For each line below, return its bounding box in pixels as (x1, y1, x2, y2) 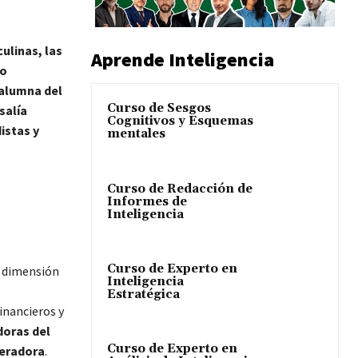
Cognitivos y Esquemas (107, 113, 253, 129)
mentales (107, 126, 165, 142)
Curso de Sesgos (107, 101, 211, 117)
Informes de (107, 193, 187, 209)
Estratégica (107, 286, 180, 302)
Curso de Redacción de (107, 181, 253, 197)
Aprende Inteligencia (91, 47, 274, 73)
